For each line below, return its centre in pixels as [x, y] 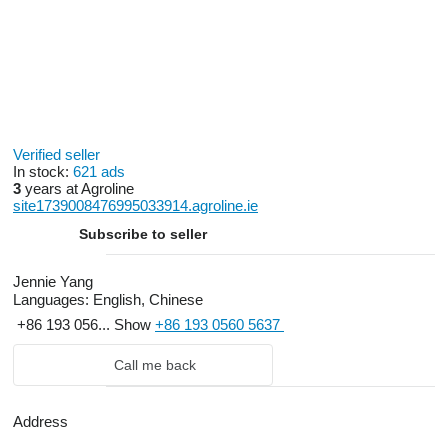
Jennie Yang [53, 281]
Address [40, 421]
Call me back [155, 365]
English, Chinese [146, 299]
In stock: [43, 171]
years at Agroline [77, 188]
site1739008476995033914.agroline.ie [135, 205]
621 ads [99, 171]
